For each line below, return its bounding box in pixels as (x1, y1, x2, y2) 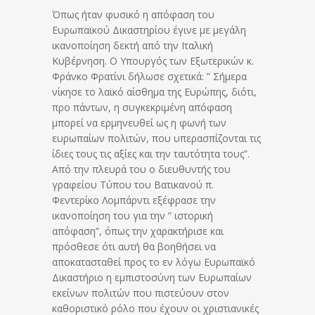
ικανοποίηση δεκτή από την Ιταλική (52, 38, 213, 52)
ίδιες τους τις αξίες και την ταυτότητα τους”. (52, 146, 250, 160)
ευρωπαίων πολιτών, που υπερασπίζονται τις (52, 131, 261, 145)
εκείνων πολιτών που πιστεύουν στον (52, 285, 229, 300)
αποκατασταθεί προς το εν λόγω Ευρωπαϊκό (52, 255, 255, 269)
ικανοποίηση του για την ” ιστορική (52, 208, 213, 222)
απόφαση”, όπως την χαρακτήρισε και (52, 224, 224, 238)
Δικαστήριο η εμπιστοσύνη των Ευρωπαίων (52, 270, 252, 284)
